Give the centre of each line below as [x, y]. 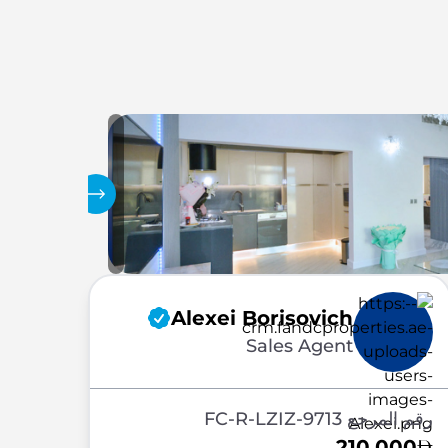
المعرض [49, 193]
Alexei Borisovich [261, 317]
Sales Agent [299, 345]
